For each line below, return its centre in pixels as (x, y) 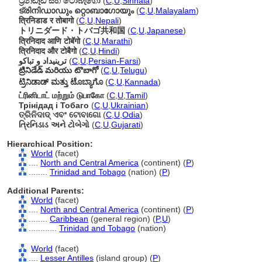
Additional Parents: (46, 191)
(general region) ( (122, 219)
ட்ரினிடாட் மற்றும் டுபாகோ (61, 95)
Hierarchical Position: (50, 144)
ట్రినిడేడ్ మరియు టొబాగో (58, 70)
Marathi (116, 41)
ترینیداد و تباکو (43, 61)
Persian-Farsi (113, 61)
